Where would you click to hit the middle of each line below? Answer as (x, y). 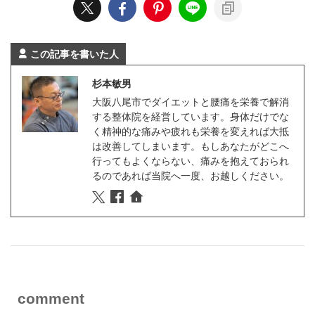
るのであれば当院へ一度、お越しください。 (191, 175)
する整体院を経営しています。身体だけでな (191, 116)
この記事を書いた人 (75, 53)
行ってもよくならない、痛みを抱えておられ (191, 160)
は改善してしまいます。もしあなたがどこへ (191, 146)
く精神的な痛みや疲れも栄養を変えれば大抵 (191, 131)
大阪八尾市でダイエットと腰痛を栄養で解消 (191, 101)
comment (51, 298)
